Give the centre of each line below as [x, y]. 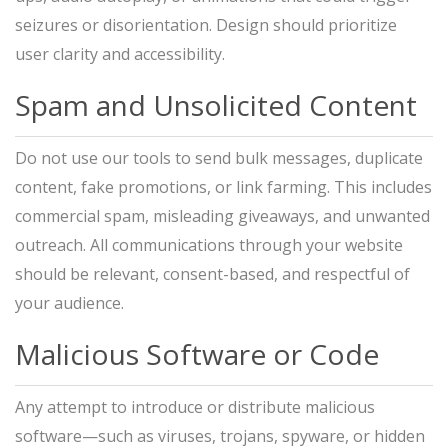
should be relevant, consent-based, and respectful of [212, 274]
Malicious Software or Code [197, 354]
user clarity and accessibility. [120, 54]
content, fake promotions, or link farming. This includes [223, 187]
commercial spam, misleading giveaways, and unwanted [222, 216]
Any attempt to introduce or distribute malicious [195, 407]
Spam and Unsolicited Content [216, 105]
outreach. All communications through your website [209, 245]
